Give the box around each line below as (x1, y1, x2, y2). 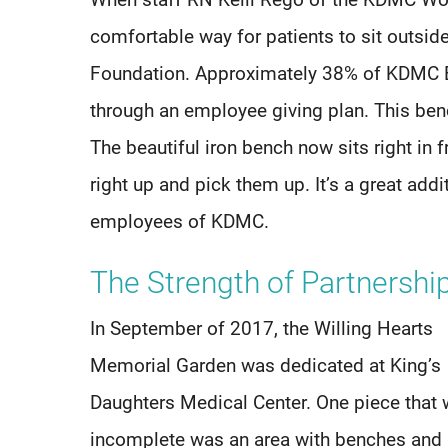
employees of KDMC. (90, 211, 270, 234)
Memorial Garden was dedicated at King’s (90, 355, 442, 378)
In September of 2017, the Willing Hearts (90, 318, 434, 341)
